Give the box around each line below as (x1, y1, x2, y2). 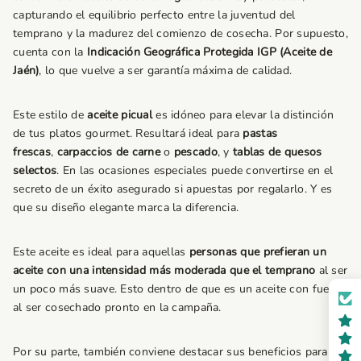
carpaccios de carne (56, 143, 160, 160)
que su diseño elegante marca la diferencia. (13, 199, 239, 215)
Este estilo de (13, 106, 84, 122)
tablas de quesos (232, 143, 322, 160)
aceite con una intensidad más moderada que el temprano (13, 262, 316, 278)
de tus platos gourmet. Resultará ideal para (13, 125, 240, 141)
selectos (13, 162, 57, 178)
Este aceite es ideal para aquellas (13, 243, 189, 259)
